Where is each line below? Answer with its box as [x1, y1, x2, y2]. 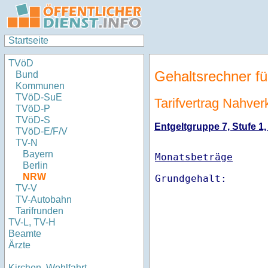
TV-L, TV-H [8, 217, 56, 228]
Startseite [8, 35, 48, 45]
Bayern [23, 149, 53, 160]
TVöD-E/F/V [16, 126, 68, 137]
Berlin [23, 160, 48, 171]
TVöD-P [16, 103, 50, 114]
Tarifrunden [16, 206, 63, 217]
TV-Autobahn [16, 194, 72, 205]
